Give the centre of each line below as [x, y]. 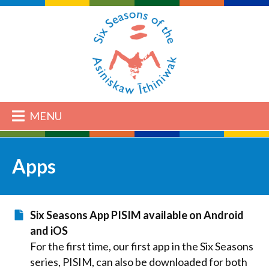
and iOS [49, 231]
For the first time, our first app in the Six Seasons [142, 246]
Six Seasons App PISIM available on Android [137, 215]
